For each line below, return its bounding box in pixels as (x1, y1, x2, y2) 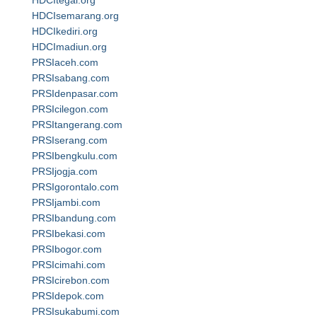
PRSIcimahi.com (32, 259, 105, 270)
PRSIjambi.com (32, 197, 100, 208)
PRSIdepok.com (32, 290, 104, 301)
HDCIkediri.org (32, 25, 98, 37)
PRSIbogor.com (32, 243, 102, 255)
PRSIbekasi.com (32, 228, 105, 239)
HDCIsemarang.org (32, 10, 119, 21)
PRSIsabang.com (32, 72, 110, 83)
